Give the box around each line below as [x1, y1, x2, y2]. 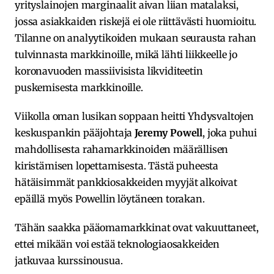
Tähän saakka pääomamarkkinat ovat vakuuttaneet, [15, 221, 259, 234]
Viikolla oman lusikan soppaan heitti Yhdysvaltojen [15, 109, 254, 122]
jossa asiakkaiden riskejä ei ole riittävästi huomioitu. [15, 15, 257, 28]
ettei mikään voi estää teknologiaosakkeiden [15, 237, 220, 250]
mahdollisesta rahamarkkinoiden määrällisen [15, 143, 229, 155]
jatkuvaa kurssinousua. [15, 254, 123, 267]
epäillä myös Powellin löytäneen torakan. [15, 192, 205, 205]
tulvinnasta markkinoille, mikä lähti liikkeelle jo [15, 48, 237, 61]
